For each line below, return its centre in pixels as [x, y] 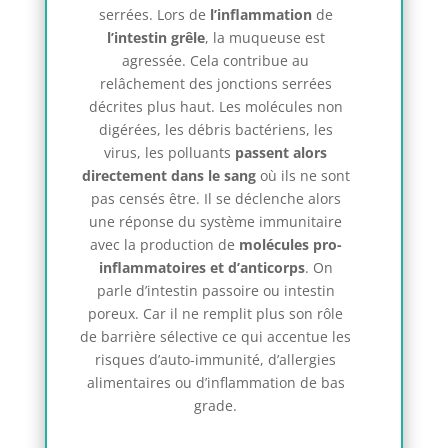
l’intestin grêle [155, 38]
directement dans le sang [168, 176]
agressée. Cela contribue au [216, 61]
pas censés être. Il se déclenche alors [215, 199]
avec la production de [164, 245]
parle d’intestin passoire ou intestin [215, 291]
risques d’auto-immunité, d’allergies [216, 360]
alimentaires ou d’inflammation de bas [215, 383]
